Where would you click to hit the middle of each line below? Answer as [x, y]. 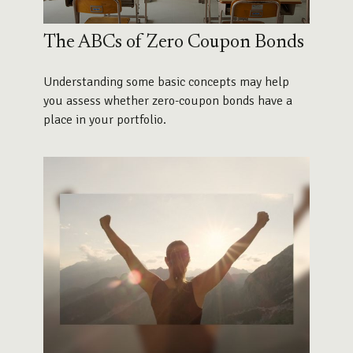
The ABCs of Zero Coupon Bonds [174, 43]
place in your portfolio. [105, 120]
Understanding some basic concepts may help [166, 82]
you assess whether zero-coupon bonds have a [168, 101]
